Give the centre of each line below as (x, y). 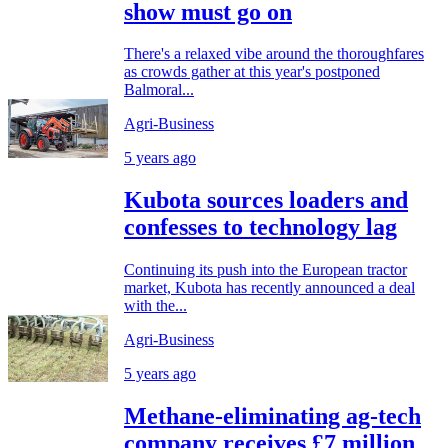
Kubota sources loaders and (266, 200)
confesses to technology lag (260, 227)
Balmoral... (159, 90)
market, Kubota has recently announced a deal (269, 288)
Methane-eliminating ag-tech (272, 416)
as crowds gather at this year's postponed (252, 72)
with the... (155, 306)
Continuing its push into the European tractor (265, 270)
